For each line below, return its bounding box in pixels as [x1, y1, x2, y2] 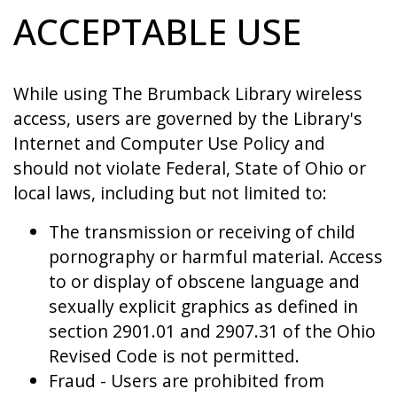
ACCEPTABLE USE [13, 7, 301, 56]
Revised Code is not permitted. [49, 344, 304, 368]
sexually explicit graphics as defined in [49, 294, 358, 318]
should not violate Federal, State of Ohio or [13, 156, 366, 180]
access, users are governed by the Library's [13, 106, 362, 130]
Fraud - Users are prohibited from [49, 369, 324, 393]
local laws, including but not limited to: [13, 181, 327, 205]
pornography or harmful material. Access [49, 245, 383, 269]
